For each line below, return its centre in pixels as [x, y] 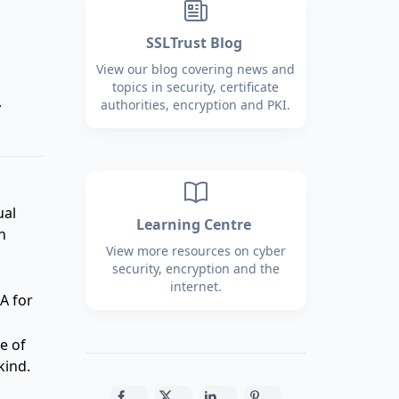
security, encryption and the [195, 268]
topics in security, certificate [196, 86]
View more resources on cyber [195, 250]
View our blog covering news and [196, 69]
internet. [195, 286]
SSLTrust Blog [195, 42]
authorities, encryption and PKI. [196, 104]
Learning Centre [196, 224]
